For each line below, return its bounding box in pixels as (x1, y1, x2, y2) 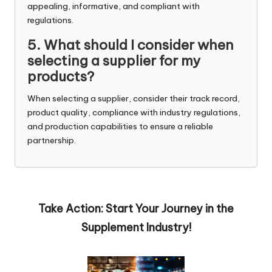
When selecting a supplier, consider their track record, (27, 92, 240, 104)
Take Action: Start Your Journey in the (38, 201, 234, 216)
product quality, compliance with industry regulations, (27, 106, 240, 118)
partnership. (27, 134, 76, 146)
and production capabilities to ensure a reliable (27, 120, 213, 132)
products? (27, 67, 94, 85)
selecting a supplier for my (27, 52, 200, 69)
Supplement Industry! (81, 220, 191, 234)
